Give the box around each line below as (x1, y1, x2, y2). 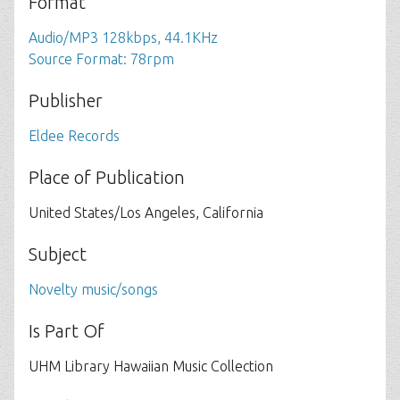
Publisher (29, 90, 103, 111)
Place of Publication (29, 167, 185, 187)
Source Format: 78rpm (29, 51, 174, 67)
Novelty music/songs (29, 281, 158, 297)
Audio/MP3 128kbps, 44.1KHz (29, 29, 218, 46)
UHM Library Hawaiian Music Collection (29, 358, 273, 374)
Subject (29, 244, 87, 264)
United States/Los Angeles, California (29, 204, 263, 221)
